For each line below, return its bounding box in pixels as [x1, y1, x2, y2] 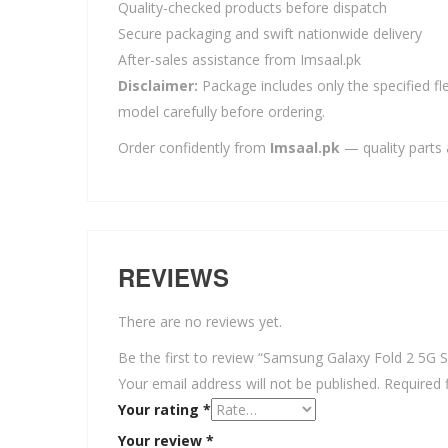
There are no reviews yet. [118, 311, 282, 331]
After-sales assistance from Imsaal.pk [118, 49, 361, 69]
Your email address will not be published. [118, 373, 380, 393]
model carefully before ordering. [118, 101, 325, 121]
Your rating [118, 399, 203, 419]
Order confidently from [118, 137, 270, 157]
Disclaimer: [118, 75, 198, 95]
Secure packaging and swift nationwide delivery [118, 23, 422, 43]
